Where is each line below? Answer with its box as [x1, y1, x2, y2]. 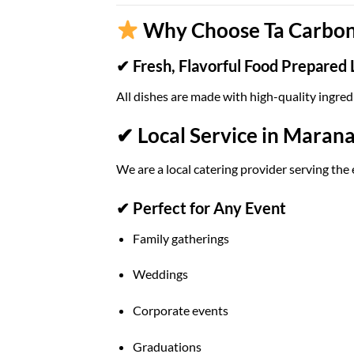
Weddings [132, 266, 188, 282]
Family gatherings [132, 230, 229, 246]
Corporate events [132, 303, 228, 318]
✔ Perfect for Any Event [116, 198, 286, 217]
